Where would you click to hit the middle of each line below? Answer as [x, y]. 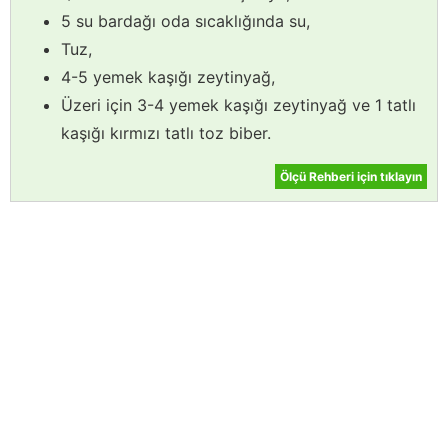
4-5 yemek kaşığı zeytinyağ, [168, 77]
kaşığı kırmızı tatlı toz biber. [166, 133]
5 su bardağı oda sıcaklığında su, [185, 21]
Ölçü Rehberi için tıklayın [351, 177]
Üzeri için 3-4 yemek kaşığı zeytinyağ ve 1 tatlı [238, 105]
